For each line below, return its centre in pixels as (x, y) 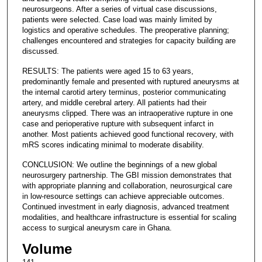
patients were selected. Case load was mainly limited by (117, 19)
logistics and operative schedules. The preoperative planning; (125, 30)
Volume (47, 249)
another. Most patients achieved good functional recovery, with (127, 134)
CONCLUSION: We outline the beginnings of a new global (119, 164)
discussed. (40, 51)
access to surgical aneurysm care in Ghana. (97, 227)
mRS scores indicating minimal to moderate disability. (113, 144)
